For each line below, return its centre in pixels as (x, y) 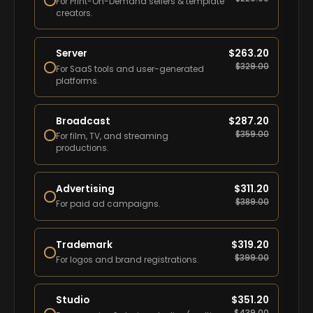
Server (72, 54)
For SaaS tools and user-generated (130, 69)
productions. (83, 148)
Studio (73, 300)
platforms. (78, 81)
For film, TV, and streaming (112, 137)
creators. (75, 13)
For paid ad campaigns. (109, 204)
